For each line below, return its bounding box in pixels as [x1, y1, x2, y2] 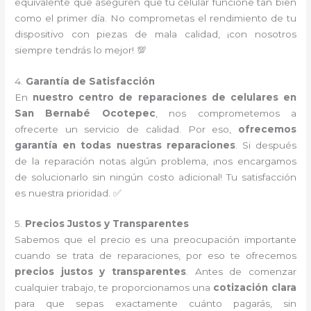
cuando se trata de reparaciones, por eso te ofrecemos [15, 250, 296, 262]
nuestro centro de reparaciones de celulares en [33, 91, 296, 103]
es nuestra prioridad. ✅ [15, 187, 122, 199]
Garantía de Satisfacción [26, 75, 155, 87]
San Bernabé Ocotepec [15, 107, 155, 119]
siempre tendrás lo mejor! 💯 [15, 44, 147, 56]
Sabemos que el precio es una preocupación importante [15, 234, 296, 246]
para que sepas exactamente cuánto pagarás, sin [15, 298, 296, 310]
